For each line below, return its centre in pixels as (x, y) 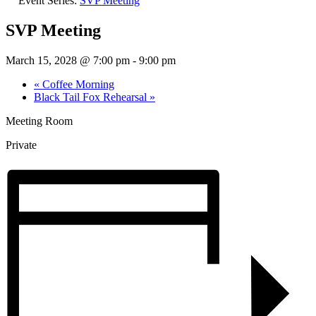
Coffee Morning (77, 84)
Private (21, 145)
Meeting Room (39, 121)
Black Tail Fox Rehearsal (92, 97)
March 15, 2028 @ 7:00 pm (68, 60)
